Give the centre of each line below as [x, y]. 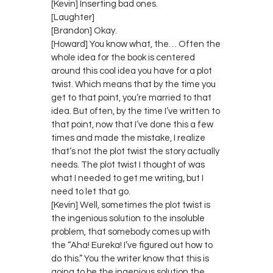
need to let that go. [91, 191]
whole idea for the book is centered [123, 57]
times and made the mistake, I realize [128, 138]
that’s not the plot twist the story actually [135, 151]
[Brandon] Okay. [84, 30]
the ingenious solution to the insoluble [128, 218]
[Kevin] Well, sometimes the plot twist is [131, 205]
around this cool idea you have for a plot [132, 71]
